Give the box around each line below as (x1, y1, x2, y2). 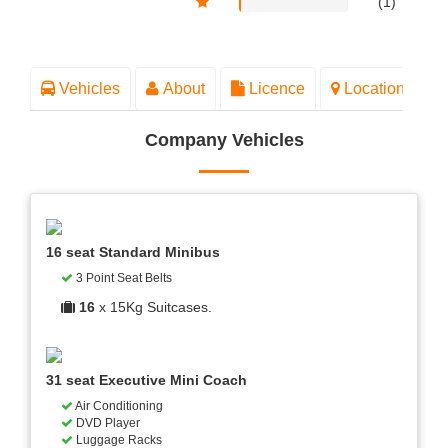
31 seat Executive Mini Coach (46, 372, 247, 389)
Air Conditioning (73, 399, 163, 414)
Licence (245, 80, 305, 98)
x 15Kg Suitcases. (95, 299, 212, 316)
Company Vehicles (144, 130, 304, 151)
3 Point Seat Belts (73, 271, 172, 286)
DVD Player (73, 416, 140, 431)
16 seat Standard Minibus (46, 244, 220, 261)
